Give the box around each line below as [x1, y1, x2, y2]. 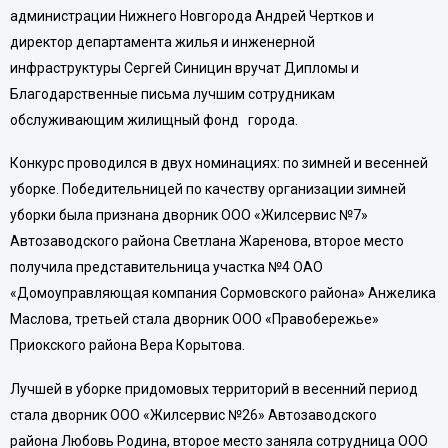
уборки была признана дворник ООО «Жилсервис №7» [9, 207, 368, 224]
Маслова [9, 311, 69, 328]
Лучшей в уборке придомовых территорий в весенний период [9, 380, 418, 397]
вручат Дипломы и [231, 59, 359, 76]
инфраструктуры [9, 59, 124, 76]
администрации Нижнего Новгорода [9, 7, 255, 24]
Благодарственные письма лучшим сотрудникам [9, 85, 335, 102]
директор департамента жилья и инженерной [9, 33, 315, 50]
